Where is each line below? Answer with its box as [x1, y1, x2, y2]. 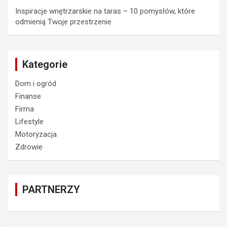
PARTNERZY [22, 183, 80, 196]
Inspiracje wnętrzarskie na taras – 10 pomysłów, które [15, 6, 195, 16]
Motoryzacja [15, 129, 57, 139]
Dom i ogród [15, 79, 56, 88]
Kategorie [22, 58, 67, 70]
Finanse [15, 91, 41, 101]
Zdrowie [15, 142, 43, 152]
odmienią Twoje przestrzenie [15, 17, 111, 26]
